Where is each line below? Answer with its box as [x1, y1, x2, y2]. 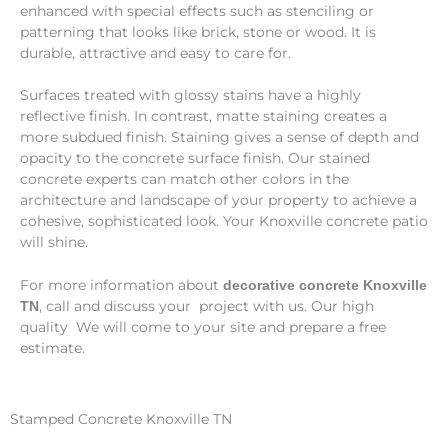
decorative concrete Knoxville [223, 278, 427, 294]
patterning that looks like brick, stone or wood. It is [20, 23, 376, 40]
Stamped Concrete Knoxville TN [10, 411, 232, 428]
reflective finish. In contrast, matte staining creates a [20, 108, 387, 125]
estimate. [20, 340, 89, 357]
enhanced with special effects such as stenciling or [20, 2, 374, 19]
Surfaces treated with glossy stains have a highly [20, 87, 361, 104]
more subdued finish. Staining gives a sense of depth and [20, 129, 419, 146]
